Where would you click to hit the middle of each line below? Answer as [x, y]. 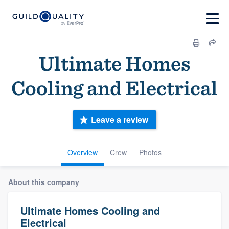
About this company [44, 182]
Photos [150, 152]
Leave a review [120, 120]
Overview [83, 152]
